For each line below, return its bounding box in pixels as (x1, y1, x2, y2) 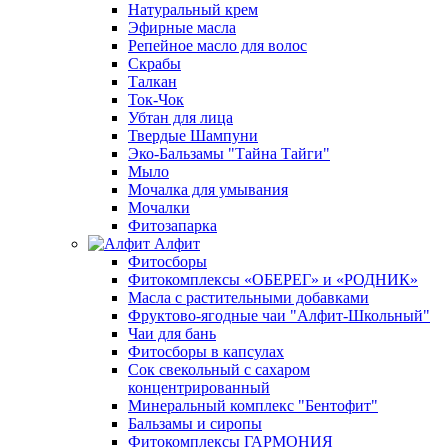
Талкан (128, 72, 177, 90)
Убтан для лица (128, 108, 233, 126)
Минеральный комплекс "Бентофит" (128, 396, 378, 414)
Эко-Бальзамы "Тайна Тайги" (128, 144, 330, 162)
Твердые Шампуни (128, 126, 258, 144)
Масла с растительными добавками (128, 288, 369, 306)
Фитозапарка (128, 216, 217, 234)
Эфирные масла (128, 18, 236, 36)
